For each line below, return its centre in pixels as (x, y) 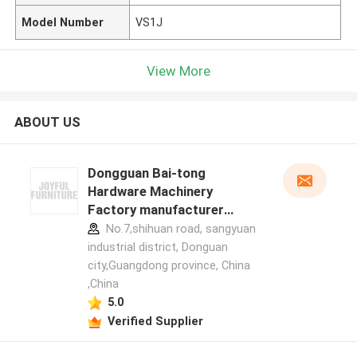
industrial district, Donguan (157, 247)
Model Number (63, 22)
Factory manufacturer (155, 210)
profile (108, 228)
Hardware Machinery (150, 192)
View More (178, 71)
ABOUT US (47, 122)
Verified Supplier (155, 321)
